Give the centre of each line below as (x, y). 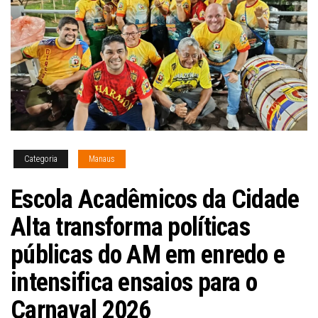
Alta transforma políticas (130, 227)
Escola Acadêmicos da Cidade (155, 199)
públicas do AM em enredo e (148, 254)
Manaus (102, 159)
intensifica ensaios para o (134, 282)
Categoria (41, 159)
